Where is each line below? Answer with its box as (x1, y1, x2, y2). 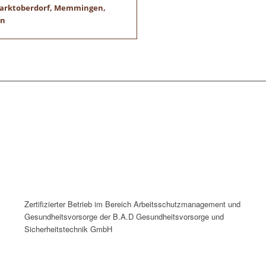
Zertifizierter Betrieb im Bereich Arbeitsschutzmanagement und (24, 198, 241, 210)
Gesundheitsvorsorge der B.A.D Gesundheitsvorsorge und (24, 211, 224, 223)
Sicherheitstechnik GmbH (24, 223, 113, 235)
